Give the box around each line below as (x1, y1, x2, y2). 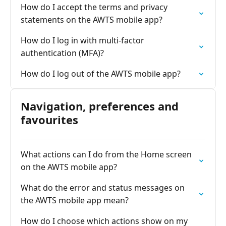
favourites (21, 112, 78, 127)
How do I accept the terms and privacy (21, 2, 167, 13)
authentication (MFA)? (21, 47, 104, 59)
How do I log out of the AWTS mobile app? (21, 68, 181, 79)
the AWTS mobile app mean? (21, 195, 129, 206)
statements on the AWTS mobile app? (21, 14, 162, 25)
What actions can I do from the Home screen (21, 149, 192, 160)
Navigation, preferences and (21, 98, 179, 114)
